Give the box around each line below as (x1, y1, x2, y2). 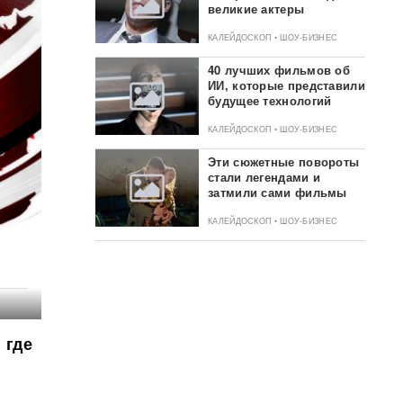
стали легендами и (208, 168, 321, 185)
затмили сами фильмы (208, 184, 347, 201)
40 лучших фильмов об (208, 61, 351, 78)
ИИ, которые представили (208, 76, 365, 94)
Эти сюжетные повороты (208, 153, 360, 170)
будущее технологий (208, 92, 332, 109)
